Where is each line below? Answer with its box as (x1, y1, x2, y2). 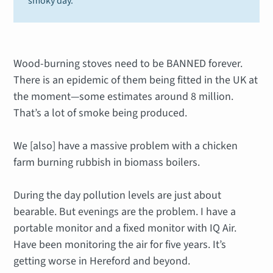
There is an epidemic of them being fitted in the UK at (13, 73, 258, 88)
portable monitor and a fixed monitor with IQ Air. (13, 221, 237, 236)
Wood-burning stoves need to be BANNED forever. (13, 56, 243, 72)
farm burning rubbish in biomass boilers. (13, 155, 200, 171)
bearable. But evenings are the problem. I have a (13, 204, 236, 220)
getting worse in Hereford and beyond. (13, 253, 191, 269)
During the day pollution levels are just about (13, 188, 222, 204)
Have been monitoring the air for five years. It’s (13, 237, 227, 253)
